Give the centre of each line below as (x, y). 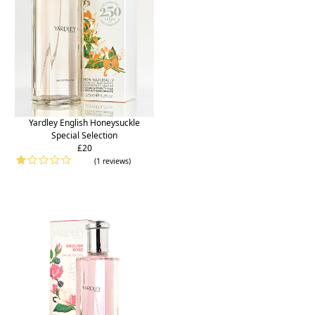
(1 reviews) (112, 161)
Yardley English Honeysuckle (84, 122)
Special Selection (84, 135)
